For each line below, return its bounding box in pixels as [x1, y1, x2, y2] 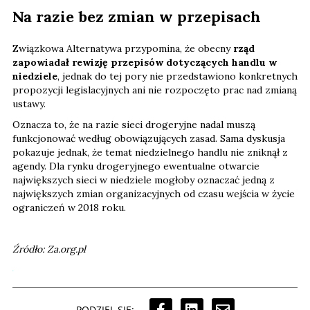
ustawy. [12, 98, 46, 111]
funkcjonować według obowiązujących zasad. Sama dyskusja [12, 132, 285, 145]
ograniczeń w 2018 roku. [12, 201, 126, 215]
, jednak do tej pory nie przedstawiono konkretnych [57, 70, 298, 83]
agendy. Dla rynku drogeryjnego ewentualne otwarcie [12, 160, 259, 173]
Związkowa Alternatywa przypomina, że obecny [12, 42, 233, 55]
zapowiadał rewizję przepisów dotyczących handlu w [12, 56, 277, 69]
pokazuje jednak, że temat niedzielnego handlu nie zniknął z [12, 146, 288, 159]
